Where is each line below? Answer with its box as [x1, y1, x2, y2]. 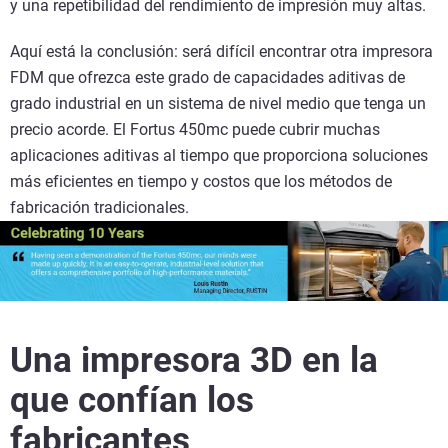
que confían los [10, 379, 254, 421]
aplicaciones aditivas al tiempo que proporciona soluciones [10, 145, 428, 165]
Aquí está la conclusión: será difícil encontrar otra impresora [10, 41, 433, 61]
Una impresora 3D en [10, 339, 341, 381]
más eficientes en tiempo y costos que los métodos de [10, 171, 392, 191]
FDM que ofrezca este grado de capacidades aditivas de [10, 67, 405, 87]
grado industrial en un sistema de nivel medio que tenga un [10, 93, 426, 113]
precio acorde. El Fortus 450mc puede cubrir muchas [10, 119, 380, 139]
